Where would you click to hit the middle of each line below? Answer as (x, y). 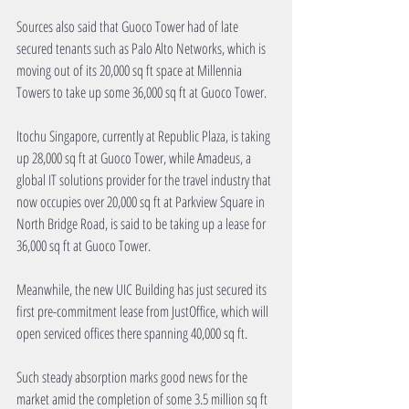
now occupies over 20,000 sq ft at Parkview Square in (142, 202)
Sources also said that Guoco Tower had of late (129, 27)
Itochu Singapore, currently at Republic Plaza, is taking (145, 136)
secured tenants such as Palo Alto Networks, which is (142, 49)
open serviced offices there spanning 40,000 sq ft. (132, 334)
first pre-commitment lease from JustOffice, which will (144, 312)
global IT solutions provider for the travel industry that (145, 180)
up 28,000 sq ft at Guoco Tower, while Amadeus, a (135, 158)
